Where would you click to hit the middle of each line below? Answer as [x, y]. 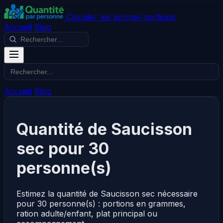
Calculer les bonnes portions [121, 17]
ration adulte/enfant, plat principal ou [87, 213]
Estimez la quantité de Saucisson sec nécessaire [107, 193]
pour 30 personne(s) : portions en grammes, [101, 203]
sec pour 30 [63, 149]
